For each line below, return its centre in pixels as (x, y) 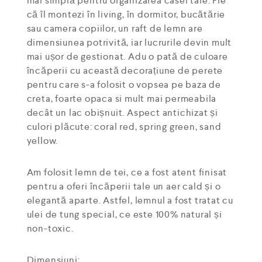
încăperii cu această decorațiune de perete (125, 70)
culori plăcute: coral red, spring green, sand (124, 126)
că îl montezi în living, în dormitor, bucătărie (126, 14)
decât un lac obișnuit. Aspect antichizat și (122, 112)
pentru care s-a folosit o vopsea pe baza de (124, 84)
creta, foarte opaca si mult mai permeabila (122, 98)
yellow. (42, 140)
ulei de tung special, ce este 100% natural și (124, 214)
